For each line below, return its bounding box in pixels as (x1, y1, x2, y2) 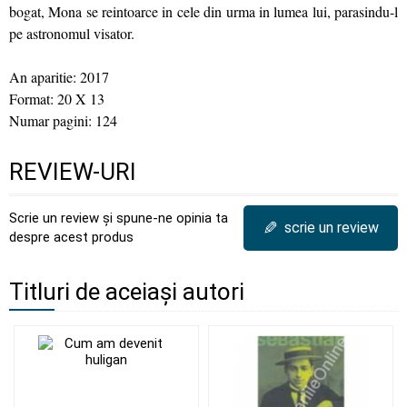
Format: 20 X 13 (9, 89, 104, 108)
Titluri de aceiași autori (9, 278, 244, 305)
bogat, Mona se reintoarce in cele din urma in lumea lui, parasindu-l (9, 2, 398, 21)
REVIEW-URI (9, 158, 136, 185)
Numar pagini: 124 (9, 111, 117, 130)
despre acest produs (9, 229, 134, 245)
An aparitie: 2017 (9, 67, 109, 86)
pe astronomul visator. (9, 24, 134, 43)
